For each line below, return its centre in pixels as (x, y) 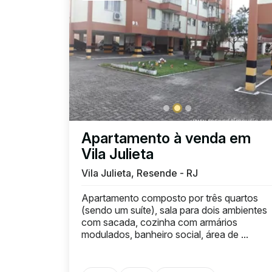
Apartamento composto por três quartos (170, 198)
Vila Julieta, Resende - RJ (140, 173)
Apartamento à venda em (166, 138)
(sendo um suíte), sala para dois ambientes (174, 210)
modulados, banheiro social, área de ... (165, 234)
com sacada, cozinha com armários (159, 222)
